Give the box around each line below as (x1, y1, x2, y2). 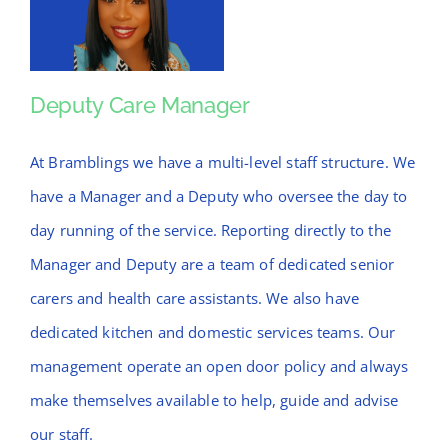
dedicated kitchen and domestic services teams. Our (29, 322, 396, 343)
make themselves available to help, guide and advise (29, 390, 399, 411)
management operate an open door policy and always (29, 356, 409, 377)
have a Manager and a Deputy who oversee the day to (29, 186, 408, 207)
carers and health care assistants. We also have (29, 288, 360, 309)
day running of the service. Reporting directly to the (29, 220, 391, 241)
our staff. (29, 424, 94, 445)
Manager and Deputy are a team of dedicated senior (29, 254, 395, 275)
